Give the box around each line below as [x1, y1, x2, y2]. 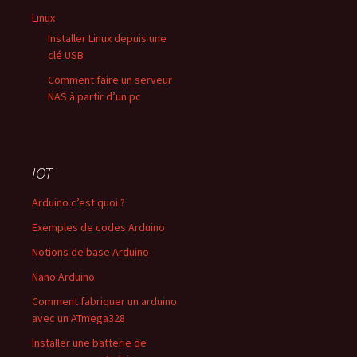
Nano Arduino [32, 269, 95, 284]
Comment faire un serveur [48, 73, 172, 87]
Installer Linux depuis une [48, 31, 167, 45]
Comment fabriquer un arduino [32, 294, 177, 308]
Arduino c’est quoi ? [32, 195, 125, 210]
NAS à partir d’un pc [48, 89, 141, 104]
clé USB [48, 48, 84, 62]
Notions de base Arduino [32, 245, 149, 259]
